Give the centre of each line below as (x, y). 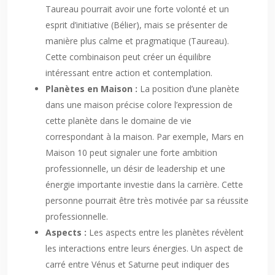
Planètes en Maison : (93, 89)
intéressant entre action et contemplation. (129, 73)
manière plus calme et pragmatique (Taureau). (137, 41)
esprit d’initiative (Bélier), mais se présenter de (137, 25)
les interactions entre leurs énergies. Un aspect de (144, 248)
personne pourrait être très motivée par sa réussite (147, 200)
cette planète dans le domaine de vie (118, 121)
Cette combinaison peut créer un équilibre (128, 57)
